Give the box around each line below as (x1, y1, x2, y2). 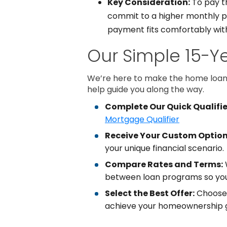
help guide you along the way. (87, 84, 204, 95)
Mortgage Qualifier (105, 113, 179, 125)
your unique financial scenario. (105, 142, 224, 154)
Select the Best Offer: (105, 187, 195, 199)
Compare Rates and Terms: (105, 159, 223, 170)
